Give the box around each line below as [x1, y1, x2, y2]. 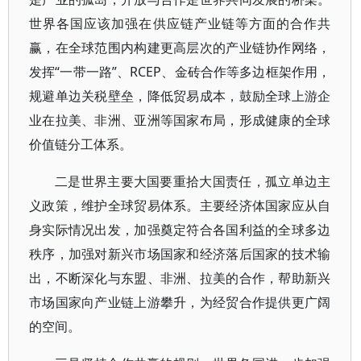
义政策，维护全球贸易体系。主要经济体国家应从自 [29, 197, 331, 214]
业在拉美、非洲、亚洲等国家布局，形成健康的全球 [29, 111, 331, 129]
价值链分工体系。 [29, 135, 132, 153]
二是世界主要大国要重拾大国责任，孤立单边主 [55, 172, 331, 190]
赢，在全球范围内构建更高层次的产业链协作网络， [29, 39, 331, 56]
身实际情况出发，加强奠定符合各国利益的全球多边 [29, 221, 331, 239]
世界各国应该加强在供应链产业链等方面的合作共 [29, 15, 331, 32]
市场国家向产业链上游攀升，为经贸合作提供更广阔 [29, 293, 331, 311]
